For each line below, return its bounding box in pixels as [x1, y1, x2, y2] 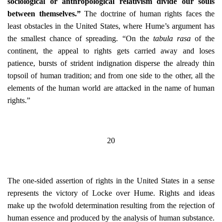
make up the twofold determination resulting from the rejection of [7, 201, 215, 210]
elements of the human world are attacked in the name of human [7, 84, 215, 92]
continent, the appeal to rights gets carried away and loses [7, 47, 215, 55]
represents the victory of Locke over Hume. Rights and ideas [7, 189, 215, 197]
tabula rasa [153, 34, 191, 43]
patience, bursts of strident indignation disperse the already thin [7, 59, 215, 67]
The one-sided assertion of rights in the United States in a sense [7, 176, 215, 185]
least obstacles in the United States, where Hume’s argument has [7, 22, 215, 30]
